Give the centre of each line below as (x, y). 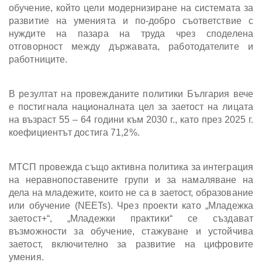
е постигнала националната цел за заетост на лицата (131, 107)
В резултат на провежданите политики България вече (131, 94)
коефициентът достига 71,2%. (75, 133)
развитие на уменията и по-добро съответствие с (131, 21)
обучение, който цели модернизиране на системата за (131, 8)
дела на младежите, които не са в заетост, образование (131, 193)
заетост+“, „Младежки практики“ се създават (131, 219)
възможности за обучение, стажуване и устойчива (131, 232)
